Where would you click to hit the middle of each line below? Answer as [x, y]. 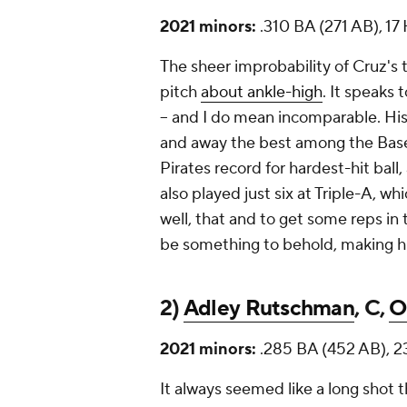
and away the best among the [268, 144]
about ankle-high [262, 93]
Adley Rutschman [269, 309]
